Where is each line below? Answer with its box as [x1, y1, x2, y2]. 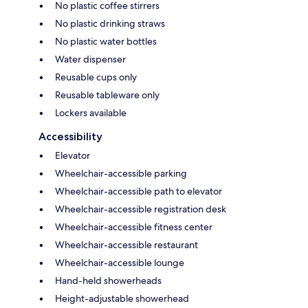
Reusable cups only [55, 70, 137, 83]
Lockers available [55, 106, 126, 119]
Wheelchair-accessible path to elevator [55, 184, 222, 197]
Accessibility [38, 129, 102, 143]
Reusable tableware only [55, 88, 159, 101]
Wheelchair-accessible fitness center [55, 220, 212, 233]
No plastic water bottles [55, 34, 157, 47]
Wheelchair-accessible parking [55, 166, 187, 179]
